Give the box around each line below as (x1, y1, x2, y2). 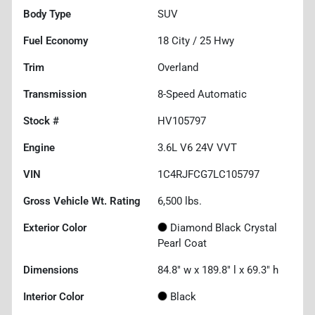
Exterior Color (23, 221, 86, 234)
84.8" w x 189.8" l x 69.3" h (157, 263, 278, 276)
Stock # (23, 114, 59, 127)
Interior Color (23, 290, 84, 303)
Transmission (23, 87, 86, 101)
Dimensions (23, 263, 79, 276)
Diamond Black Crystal (170, 221, 277, 234)
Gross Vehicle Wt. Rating (23, 194, 141, 207)
